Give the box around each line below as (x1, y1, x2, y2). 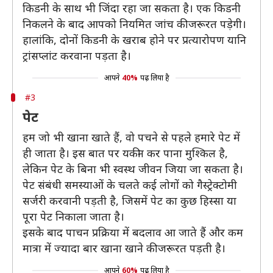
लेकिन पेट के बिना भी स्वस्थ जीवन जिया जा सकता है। (23, 161, 243, 176)
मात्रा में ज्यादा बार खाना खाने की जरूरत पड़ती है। (23, 240, 225, 255)
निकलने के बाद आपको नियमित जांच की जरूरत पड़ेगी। (23, 16, 246, 31)
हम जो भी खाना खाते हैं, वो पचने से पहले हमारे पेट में (23, 129, 240, 144)
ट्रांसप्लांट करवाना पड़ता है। (23, 48, 131, 63)
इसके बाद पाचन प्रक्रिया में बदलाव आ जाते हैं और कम (23, 224, 243, 239)
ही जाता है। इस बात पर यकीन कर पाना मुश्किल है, (23, 145, 228, 160)
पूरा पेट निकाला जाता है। (23, 208, 124, 224)
